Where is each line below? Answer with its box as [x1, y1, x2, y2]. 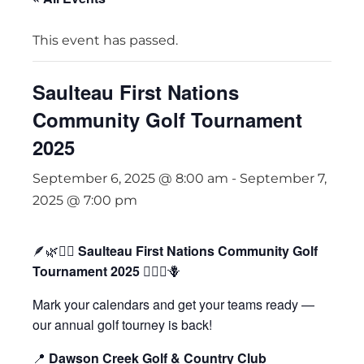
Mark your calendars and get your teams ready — [32, 295, 314, 314]
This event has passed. [32, 32, 178, 48]
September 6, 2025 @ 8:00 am [32, 171, 228, 186]
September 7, [240, 171, 327, 186]
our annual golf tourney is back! [32, 315, 212, 334]
